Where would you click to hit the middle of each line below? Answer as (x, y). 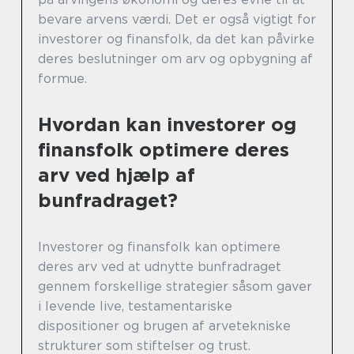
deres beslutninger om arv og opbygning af (175, 59)
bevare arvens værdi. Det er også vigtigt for (177, 20)
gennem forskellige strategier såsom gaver (175, 287)
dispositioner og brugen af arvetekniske (164, 326)
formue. (62, 79)
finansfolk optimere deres (164, 150)
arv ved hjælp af (117, 175)
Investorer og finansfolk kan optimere (159, 247)
